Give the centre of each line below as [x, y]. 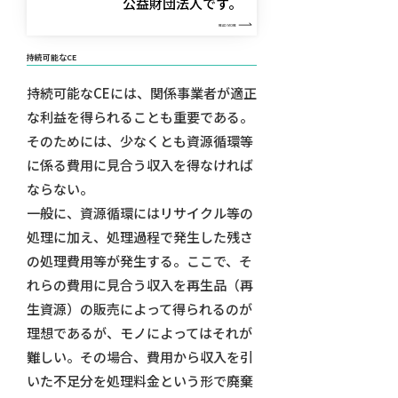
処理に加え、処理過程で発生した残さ [139, 237]
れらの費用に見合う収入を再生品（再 [139, 285]
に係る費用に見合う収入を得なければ [139, 165]
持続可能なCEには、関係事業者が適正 [141, 93]
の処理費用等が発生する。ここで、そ [139, 261]
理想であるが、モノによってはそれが [139, 333]
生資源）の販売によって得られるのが [139, 309]
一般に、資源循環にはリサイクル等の [139, 213]
